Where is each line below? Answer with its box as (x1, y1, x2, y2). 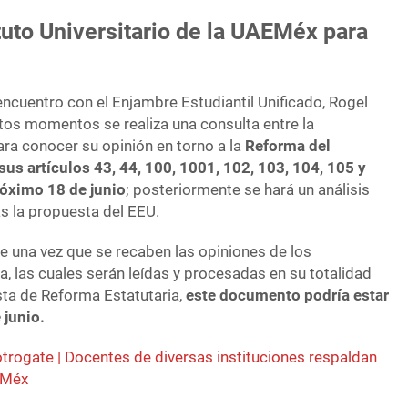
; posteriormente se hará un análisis (126, 180, 371, 199)
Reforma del (245, 137, 331, 156)
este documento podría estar (186, 286, 390, 305)
